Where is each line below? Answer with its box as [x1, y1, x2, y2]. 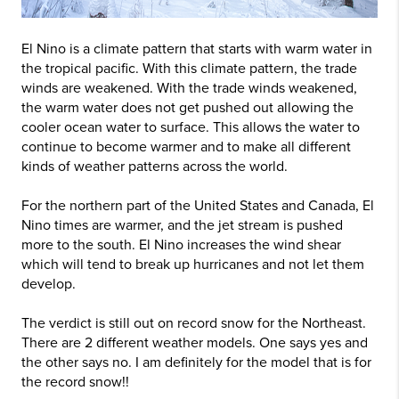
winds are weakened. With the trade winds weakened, [21, 79, 357, 97]
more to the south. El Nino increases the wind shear [21, 236, 341, 254]
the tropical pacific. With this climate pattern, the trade [21, 60, 357, 77]
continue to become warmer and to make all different [21, 138, 351, 156]
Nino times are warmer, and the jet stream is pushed [21, 216, 343, 234]
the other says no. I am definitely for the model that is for [21, 354, 371, 371]
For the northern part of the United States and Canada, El [21, 197, 374, 215]
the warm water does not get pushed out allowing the [21, 99, 354, 117]
